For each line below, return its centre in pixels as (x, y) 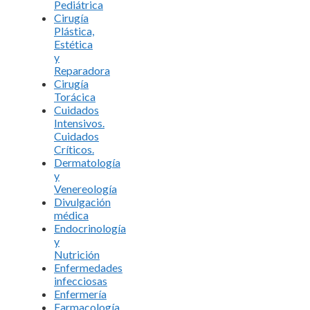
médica (71, 215)
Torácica (75, 96)
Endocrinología (90, 228)
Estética (73, 44)
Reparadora (82, 70)
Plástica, (74, 30)
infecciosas (81, 280)
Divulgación (82, 201)
